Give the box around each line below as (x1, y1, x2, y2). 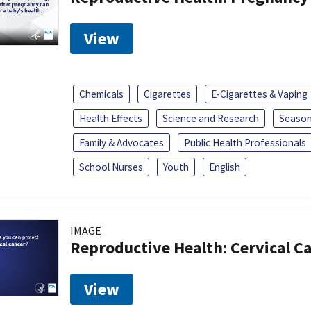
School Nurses (79, 160, 143, 174)
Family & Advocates (79, 135, 164, 149)
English (209, 160, 240, 174)
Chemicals (79, 87, 124, 101)
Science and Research (162, 111, 259, 125)
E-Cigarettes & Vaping (211, 87, 308, 101)
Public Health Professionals (184, 135, 306, 149)
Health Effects (79, 111, 142, 125)
